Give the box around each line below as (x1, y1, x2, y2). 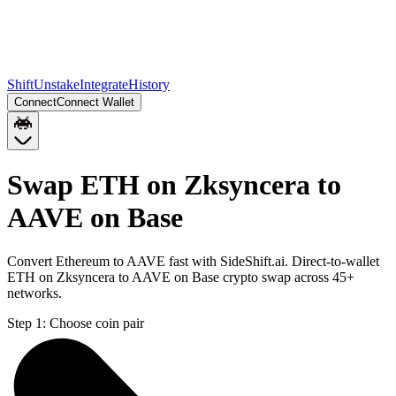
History (128, 77, 170, 92)
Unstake (34, 77, 80, 92)
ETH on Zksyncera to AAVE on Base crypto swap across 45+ (7, 269, 354, 285)
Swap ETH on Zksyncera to (7, 169, 341, 202)
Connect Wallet (57, 95, 134, 109)
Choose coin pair (49, 315, 144, 331)
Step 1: (7, 315, 46, 331)
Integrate (80, 77, 128, 92)
